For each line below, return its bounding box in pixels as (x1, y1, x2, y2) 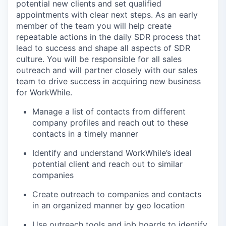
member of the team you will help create (16, 21, 172, 31)
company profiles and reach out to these (32, 118, 188, 128)
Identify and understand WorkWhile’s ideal (32, 148, 192, 158)
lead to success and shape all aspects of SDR (16, 43, 190, 53)
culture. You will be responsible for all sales (16, 54, 182, 64)
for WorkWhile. (16, 87, 72, 97)
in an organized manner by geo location (32, 200, 185, 210)
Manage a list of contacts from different (32, 106, 186, 117)
